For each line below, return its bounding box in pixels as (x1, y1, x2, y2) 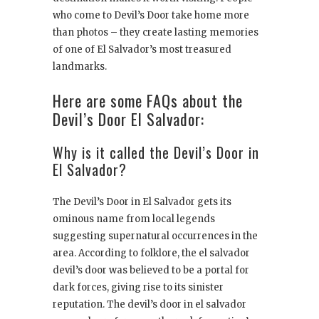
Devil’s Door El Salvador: (53, 108, 204, 131)
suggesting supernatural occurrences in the (53, 230, 258, 243)
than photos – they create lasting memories (53, 26, 258, 39)
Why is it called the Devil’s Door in (53, 142, 259, 164)
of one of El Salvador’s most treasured (53, 43, 231, 56)
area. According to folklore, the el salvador (53, 247, 250, 260)
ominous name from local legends (53, 213, 215, 226)
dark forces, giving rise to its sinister (53, 281, 224, 294)
